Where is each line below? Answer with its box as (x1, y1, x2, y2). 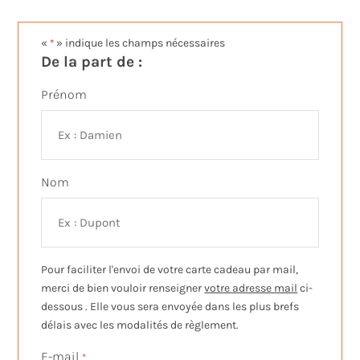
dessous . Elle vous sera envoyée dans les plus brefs (41, 300, 300, 314)
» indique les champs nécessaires (54, 36, 226, 51)
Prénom (41, 87, 88, 103)
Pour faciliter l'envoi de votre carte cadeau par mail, (41, 263, 299, 277)
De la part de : (41, 52, 143, 72)
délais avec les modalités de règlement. (41, 318, 239, 333)
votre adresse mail (204, 281, 298, 296)
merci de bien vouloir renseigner (41, 281, 205, 296)
